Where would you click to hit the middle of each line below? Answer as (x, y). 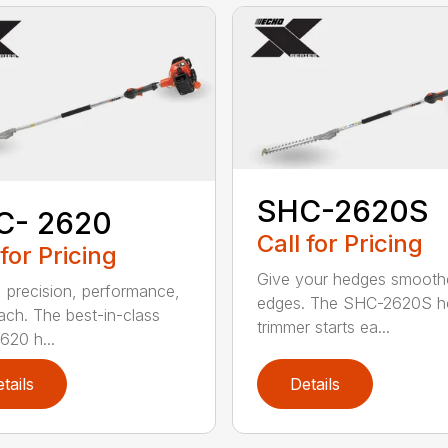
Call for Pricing (339, 243)
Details (314, 383)
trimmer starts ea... (323, 326)
